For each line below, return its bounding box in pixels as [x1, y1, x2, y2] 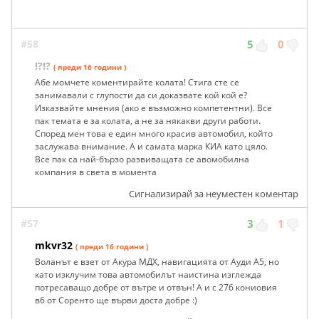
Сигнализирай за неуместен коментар [129, 187, 298, 201]
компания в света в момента [35, 166, 157, 179]
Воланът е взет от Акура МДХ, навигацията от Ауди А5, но [35, 256, 279, 268]
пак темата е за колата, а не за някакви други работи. [35, 115, 261, 127]
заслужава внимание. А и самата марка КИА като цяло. [35, 140, 268, 153]
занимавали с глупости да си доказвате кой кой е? [35, 89, 247, 102]
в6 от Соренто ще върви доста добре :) [35, 294, 197, 307]
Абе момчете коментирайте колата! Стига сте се [35, 76, 239, 89]
